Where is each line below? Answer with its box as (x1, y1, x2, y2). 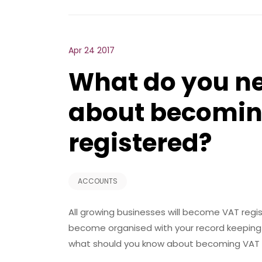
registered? (68, 126, 212, 160)
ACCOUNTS (78, 176, 118, 186)
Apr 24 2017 (68, 44, 115, 56)
